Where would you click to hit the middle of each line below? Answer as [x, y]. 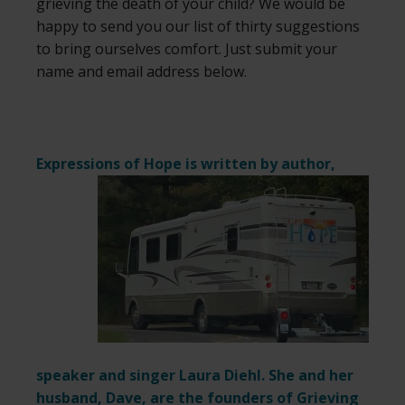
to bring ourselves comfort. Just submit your [187, 48]
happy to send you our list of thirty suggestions [198, 26]
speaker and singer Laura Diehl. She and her [195, 375]
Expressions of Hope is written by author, [186, 163]
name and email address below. [141, 71]
